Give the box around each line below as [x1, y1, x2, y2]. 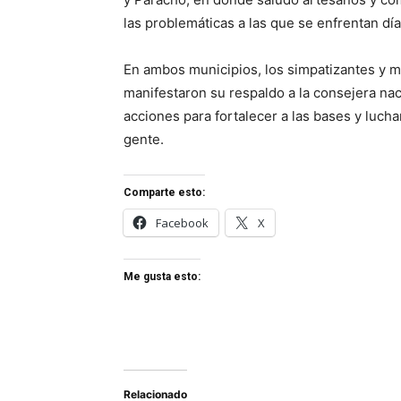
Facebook [156, 215, 209, 232]
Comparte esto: [124, 186, 205, 200]
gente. [124, 131, 164, 149]
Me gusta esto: [124, 270, 200, 284]
